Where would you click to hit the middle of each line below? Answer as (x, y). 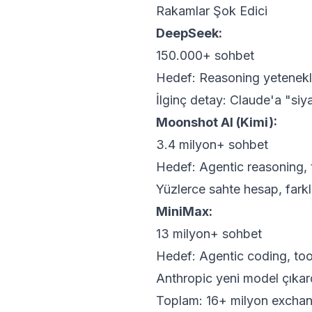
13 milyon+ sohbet (209, 234)
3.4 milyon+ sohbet (212, 145)
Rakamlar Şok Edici (212, 11)
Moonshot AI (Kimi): (217, 122)
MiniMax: (184, 211)
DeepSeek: (189, 33)
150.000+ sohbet (205, 55)
